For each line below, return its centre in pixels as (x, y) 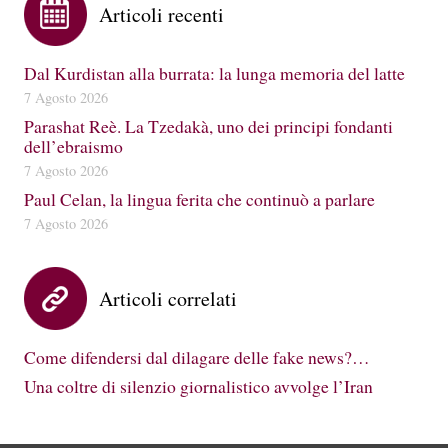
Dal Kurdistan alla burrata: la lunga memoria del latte (214, 72)
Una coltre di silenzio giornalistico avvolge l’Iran (198, 386)
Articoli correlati (168, 298)
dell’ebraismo (73, 145)
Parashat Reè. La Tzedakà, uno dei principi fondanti (208, 125)
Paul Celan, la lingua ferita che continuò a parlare (199, 198)
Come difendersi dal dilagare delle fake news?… (197, 356)
